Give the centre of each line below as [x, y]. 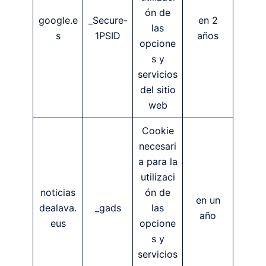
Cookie [158, 130]
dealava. [58, 208]
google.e [58, 20]
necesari [158, 146]
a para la [158, 161]
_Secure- [108, 20]
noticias [58, 192]
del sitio [158, 89]
